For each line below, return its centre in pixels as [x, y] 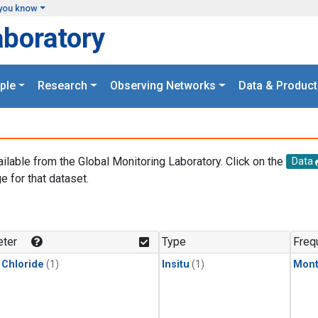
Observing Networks [163, 86]
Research [63, 86]
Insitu [176, 265]
